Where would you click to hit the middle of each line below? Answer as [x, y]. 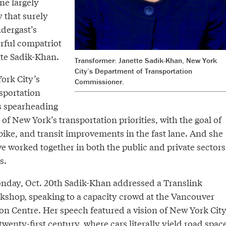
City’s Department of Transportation [133, 71]
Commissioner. [99, 81]
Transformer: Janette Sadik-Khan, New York [146, 60]
